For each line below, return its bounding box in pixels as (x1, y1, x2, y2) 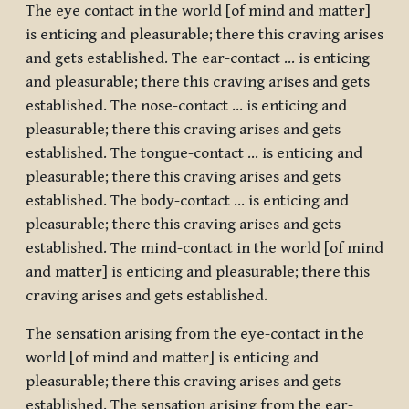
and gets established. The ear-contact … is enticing (26, 49, 370, 68)
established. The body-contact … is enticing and (26, 192, 349, 211)
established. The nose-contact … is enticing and (26, 97, 347, 116)
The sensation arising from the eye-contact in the (26, 325, 364, 344)
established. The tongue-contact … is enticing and (26, 144, 362, 163)
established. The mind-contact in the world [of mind (26, 239, 383, 258)
